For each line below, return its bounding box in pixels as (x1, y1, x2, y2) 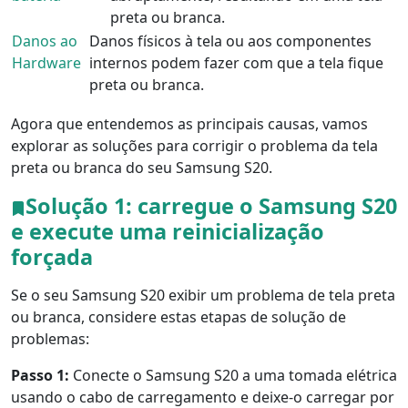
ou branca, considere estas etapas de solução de (11, 307, 346, 328)
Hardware (12, 53, 85, 74)
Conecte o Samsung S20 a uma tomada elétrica (69, 365, 397, 386)
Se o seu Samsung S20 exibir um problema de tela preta (11, 285, 395, 306)
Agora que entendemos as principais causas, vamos (11, 114, 368, 135)
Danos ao (12, 31, 77, 52)
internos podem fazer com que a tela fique (89, 53, 383, 74)
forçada (11, 242, 93, 272)
